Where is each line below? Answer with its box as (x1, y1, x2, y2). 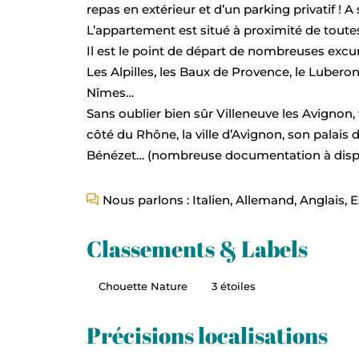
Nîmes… (86, 84, 134, 100)
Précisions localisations (86, 320, 328, 350)
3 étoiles (211, 279, 256, 292)
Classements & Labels (86, 233, 308, 264)
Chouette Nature (98, 279, 188, 292)
